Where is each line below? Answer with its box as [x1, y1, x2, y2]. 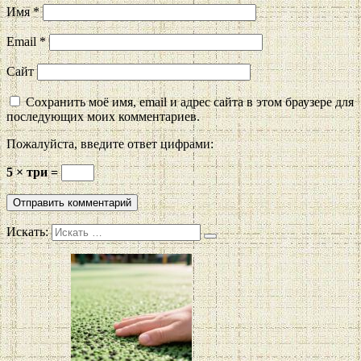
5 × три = [6, 165, 61, 180]
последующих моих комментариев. [6, 110, 200, 124]
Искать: [6, 225, 48, 239]
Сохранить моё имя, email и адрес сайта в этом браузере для [26, 95, 354, 110]
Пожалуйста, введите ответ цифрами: [6, 137, 214, 151]
